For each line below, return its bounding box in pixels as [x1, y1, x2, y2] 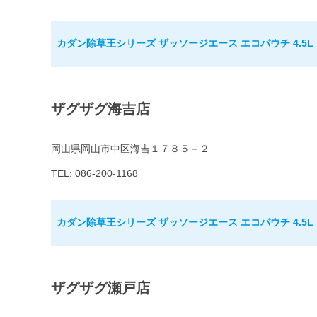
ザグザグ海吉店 [51, 101, 150, 117]
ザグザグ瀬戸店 [51, 280, 150, 296]
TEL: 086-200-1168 [51, 168, 138, 180]
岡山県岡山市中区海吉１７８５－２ [51, 143, 209, 155]
